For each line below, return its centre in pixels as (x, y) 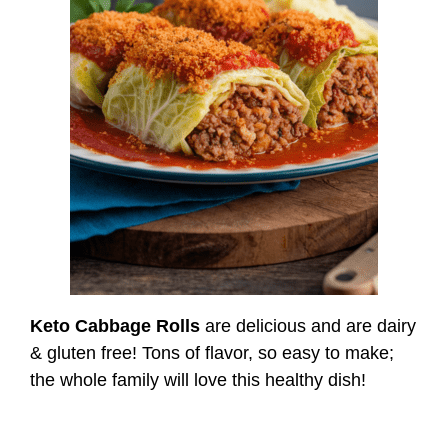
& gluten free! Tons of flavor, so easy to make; (212, 352)
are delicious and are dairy (308, 325)
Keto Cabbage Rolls (115, 325)
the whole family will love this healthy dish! (198, 379)
